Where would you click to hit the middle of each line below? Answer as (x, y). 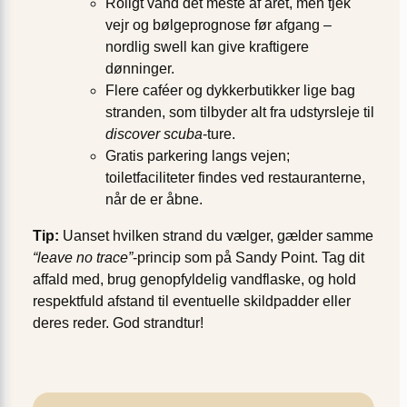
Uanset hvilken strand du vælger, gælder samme (216, 236)
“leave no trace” (83, 258)
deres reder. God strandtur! (118, 323)
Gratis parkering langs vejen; (198, 156)
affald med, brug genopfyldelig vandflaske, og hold (194, 280)
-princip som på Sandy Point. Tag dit (248, 258)
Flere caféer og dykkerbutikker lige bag (230, 91)
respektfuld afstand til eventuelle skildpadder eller (192, 302)
